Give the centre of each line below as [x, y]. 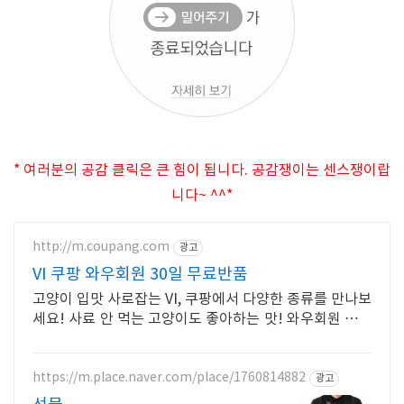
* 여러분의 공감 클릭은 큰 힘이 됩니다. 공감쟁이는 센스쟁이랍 [202, 170]
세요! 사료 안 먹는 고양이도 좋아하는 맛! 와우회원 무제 [202, 319]
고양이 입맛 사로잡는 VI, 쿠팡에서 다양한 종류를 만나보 [202, 299]
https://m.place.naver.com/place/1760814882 [169, 378]
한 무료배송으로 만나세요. [112, 339]
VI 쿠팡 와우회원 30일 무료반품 [140, 274]
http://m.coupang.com [101, 248]
